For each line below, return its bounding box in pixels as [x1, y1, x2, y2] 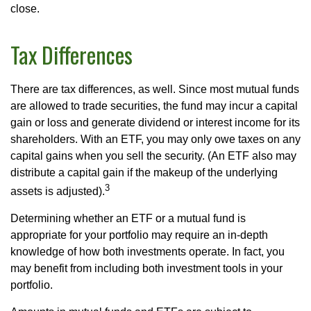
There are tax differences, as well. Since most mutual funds [10, 83, 299, 95]
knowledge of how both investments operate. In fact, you [10, 245, 285, 258]
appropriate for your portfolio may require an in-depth [10, 228, 268, 241]
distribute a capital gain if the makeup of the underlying [10, 166, 278, 178]
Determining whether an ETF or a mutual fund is [10, 212, 246, 224]
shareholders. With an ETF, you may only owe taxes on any [10, 133, 301, 145]
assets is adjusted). [10, 185, 105, 197]
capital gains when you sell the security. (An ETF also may [10, 149, 296, 162]
